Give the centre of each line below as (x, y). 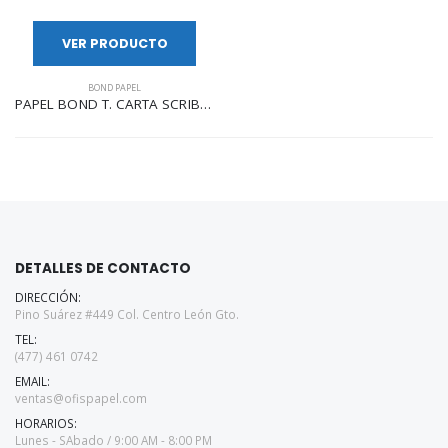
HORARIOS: (46, 422)
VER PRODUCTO (114, 43)
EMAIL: (32, 380)
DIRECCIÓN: (48, 296)
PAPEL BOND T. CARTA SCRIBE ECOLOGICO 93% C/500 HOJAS (205, 103)
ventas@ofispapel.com (81, 397)
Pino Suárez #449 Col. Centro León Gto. (127, 313)
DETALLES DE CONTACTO (103, 268)
